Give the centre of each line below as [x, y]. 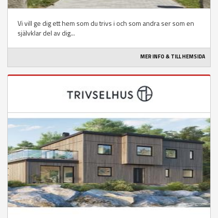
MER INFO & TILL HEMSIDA [173, 57]
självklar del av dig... [46, 33]
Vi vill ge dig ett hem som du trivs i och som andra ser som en [106, 23]
